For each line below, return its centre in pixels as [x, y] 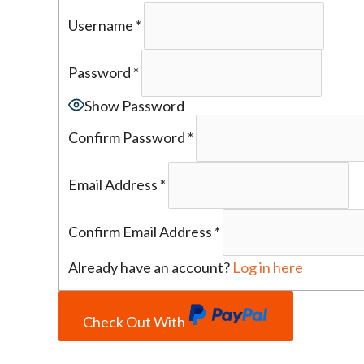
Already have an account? [151, 267]
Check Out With [135, 322]
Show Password [135, 105]
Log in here [268, 267]
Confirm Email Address [141, 232]
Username [101, 26]
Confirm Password [127, 138]
